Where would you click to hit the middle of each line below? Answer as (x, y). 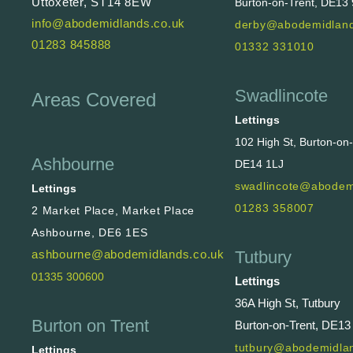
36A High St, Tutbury (287, 303)
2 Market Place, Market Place (113, 211)
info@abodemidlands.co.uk (109, 24)
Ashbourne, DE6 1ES (90, 233)
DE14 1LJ (259, 163)
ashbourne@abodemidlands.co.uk (128, 255)
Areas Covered (94, 100)
